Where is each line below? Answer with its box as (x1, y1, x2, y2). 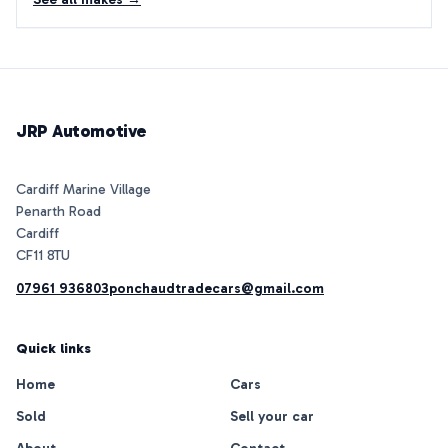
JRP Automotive (16, 120, 147, 143)
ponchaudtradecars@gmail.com (109, 280, 324, 298)
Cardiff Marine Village (16, 181, 151, 199)
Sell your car (230, 408, 314, 426)
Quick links (16, 340, 91, 358)
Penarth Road (16, 203, 101, 221)
